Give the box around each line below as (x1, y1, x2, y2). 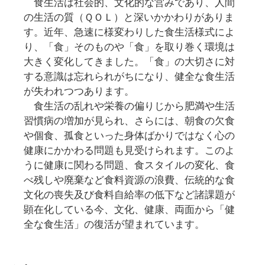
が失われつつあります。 (24, 85, 134, 97)
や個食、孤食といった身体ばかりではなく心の (24, 130, 235, 141)
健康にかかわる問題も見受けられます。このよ (24, 144, 235, 156)
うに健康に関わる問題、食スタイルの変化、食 (24, 159, 235, 171)
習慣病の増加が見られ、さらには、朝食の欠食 (24, 115, 235, 127)
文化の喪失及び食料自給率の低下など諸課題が (24, 189, 235, 201)
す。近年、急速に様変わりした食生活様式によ (24, 26, 235, 38)
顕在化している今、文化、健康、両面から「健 (24, 203, 235, 215)
